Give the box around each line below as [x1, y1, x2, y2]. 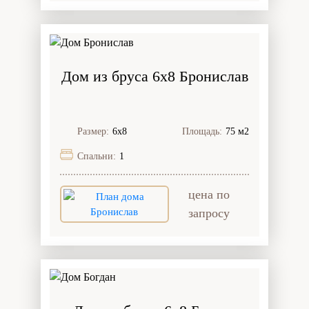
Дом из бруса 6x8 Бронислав [61, 67, 248, 85]
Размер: [77, 126, 109, 137]
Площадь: [182, 126, 222, 137]
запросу [188, 206, 230, 220]
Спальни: [77, 150, 116, 161]
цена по [188, 187, 230, 201]
